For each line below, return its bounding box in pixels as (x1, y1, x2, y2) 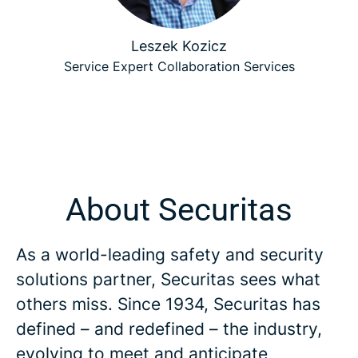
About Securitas (66, 191, 292, 229)
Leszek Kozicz (131, 38, 227, 54)
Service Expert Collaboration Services (63, 58, 295, 74)
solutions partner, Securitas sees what (16, 269, 320, 289)
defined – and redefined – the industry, (16, 319, 322, 339)
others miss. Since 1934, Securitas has (16, 294, 320, 314)
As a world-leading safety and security (16, 245, 324, 265)
